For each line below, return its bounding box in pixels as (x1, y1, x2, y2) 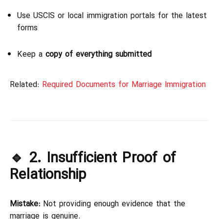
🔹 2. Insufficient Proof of (10, 146, 176, 171)
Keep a (17, 48, 45, 62)
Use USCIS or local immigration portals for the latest (17, 9, 207, 23)
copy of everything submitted (45, 48, 152, 62)
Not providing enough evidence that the (40, 197, 185, 211)
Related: (10, 78, 42, 92)
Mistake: (10, 197, 40, 211)
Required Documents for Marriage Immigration (42, 78, 206, 92)
